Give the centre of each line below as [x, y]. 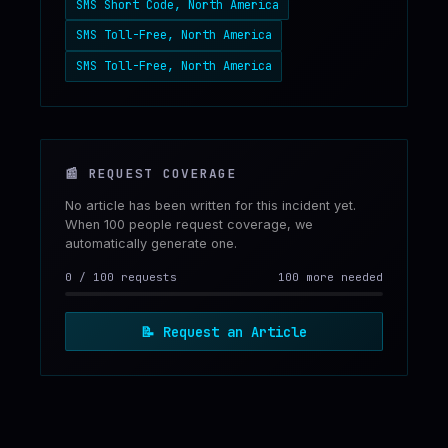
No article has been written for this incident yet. [210, 205]
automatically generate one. [151, 243]
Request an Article [235, 331]
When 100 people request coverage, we [189, 224]
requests [145, 276]
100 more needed [330, 276]
